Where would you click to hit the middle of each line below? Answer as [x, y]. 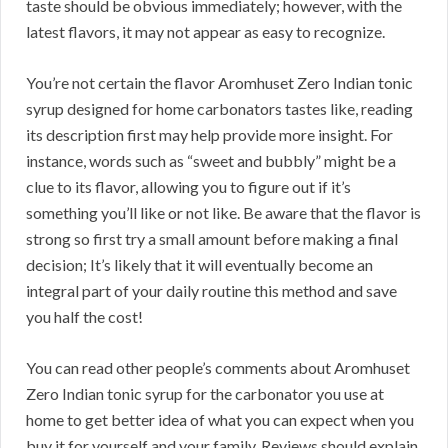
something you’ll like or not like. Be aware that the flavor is [223, 212]
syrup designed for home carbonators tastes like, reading [219, 108]
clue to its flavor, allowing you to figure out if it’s [188, 186]
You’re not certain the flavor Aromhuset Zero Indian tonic [219, 82]
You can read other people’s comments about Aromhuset [218, 367]
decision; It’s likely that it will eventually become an [199, 264]
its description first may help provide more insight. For [209, 134]
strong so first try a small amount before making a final [212, 238]
